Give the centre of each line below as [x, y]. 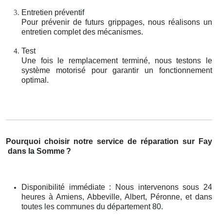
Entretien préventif [53, 12]
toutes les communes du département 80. [92, 206]
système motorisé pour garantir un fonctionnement [117, 70]
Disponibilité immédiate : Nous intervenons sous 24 [117, 187]
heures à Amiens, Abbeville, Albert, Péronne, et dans [117, 197]
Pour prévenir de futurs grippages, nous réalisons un [117, 22]
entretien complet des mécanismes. [82, 32]
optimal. [35, 80]
